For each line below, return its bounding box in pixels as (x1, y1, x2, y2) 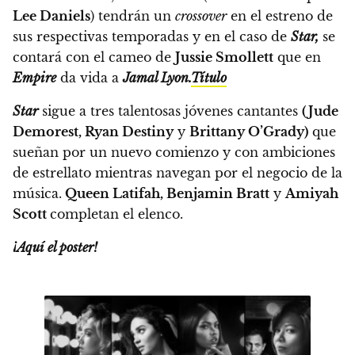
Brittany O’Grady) (189, 124, 308, 140)
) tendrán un (90, 8, 175, 25)
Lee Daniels (13, 8, 90, 25)
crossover (175, 8, 227, 25)
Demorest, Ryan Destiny (13, 124, 174, 140)
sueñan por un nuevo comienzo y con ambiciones (13, 144, 335, 161)
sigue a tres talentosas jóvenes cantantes (38, 103, 298, 120)
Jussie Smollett (175, 49, 273, 66)
